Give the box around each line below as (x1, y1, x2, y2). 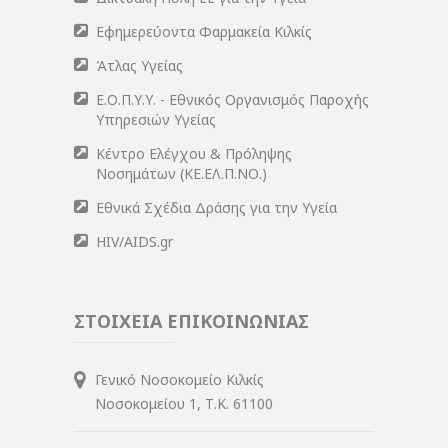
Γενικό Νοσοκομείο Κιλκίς (95, 370, 264, 390)
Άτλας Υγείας (96, 56, 183, 76)
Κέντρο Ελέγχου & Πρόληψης (96, 144, 292, 164)
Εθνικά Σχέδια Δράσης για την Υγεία (96, 198, 337, 218)
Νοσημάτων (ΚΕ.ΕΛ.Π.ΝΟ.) (96, 164, 267, 184)
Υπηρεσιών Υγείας (96, 110, 216, 130)
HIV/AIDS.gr (96, 232, 173, 252)
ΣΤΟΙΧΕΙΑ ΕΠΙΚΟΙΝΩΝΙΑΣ (74, 309, 309, 334)
